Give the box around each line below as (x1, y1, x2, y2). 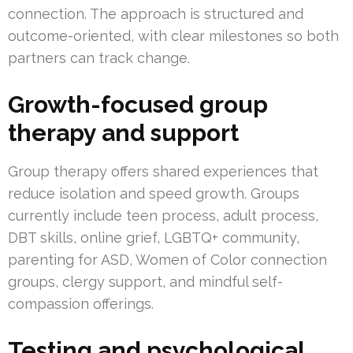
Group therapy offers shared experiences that (8, 163, 318, 180)
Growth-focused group (8, 91, 268, 119)
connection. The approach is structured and (8, 6, 303, 23)
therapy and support (8, 119, 239, 147)
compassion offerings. (8, 295, 154, 313)
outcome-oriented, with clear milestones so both (8, 28, 339, 45)
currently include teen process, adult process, (8, 207, 318, 225)
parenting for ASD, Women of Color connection (8, 251, 327, 269)
